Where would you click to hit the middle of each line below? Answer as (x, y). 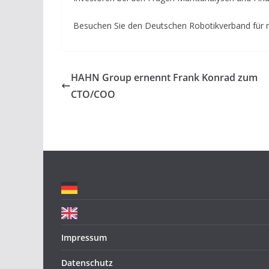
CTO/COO (93, 94)
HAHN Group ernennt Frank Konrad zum (164, 77)
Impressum (84, 237)
